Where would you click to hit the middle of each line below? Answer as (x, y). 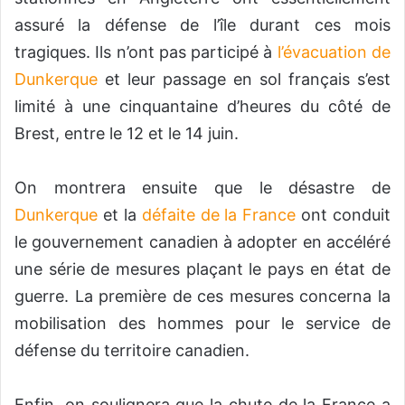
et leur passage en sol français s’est (244, 79)
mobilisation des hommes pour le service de (202, 323)
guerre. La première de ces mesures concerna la (202, 296)
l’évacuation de (334, 52)
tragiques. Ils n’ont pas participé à (146, 52)
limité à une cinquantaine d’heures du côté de (202, 106)
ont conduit (343, 214)
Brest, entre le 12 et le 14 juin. (127, 133)
